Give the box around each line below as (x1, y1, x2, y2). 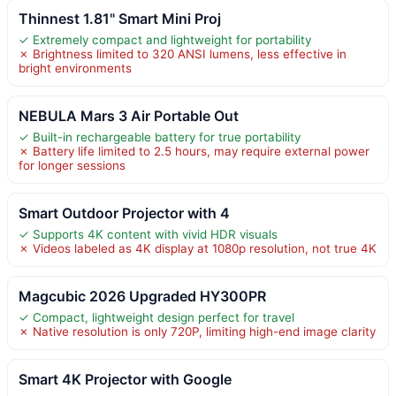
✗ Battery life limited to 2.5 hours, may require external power (19, 144, 369, 158)
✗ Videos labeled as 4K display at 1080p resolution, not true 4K (19, 241, 377, 255)
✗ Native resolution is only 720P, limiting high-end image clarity (19, 324, 376, 339)
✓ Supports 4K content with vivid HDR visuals (19, 227, 278, 241)
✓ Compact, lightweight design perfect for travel (19, 310, 294, 324)
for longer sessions (19, 158, 126, 172)
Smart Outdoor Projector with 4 (19, 204, 230, 222)
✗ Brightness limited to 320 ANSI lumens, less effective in (19, 47, 346, 61)
